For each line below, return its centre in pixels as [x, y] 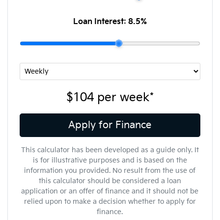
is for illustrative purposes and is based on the [110, 160]
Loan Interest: [100, 22]
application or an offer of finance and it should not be [110, 191]
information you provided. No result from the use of [110, 170]
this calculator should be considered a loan [110, 181]
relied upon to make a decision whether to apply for [110, 201]
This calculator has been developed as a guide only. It [110, 150]
